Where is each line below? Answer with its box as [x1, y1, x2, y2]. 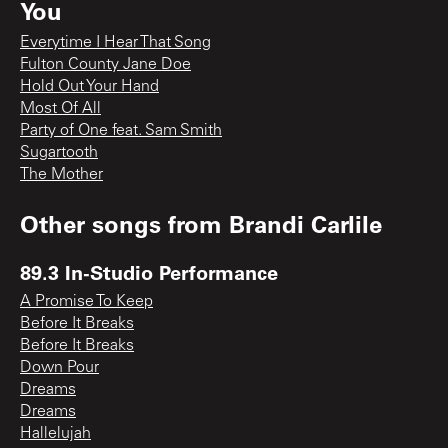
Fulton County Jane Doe [20, 56, 191, 73]
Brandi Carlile [229, 207, 382, 239]
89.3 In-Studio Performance [20, 258, 278, 285]
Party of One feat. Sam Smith [20, 122, 222, 139]
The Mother [20, 166, 103, 183]
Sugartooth [20, 144, 98, 161]
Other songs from [20, 207, 229, 239]
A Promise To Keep [20, 293, 153, 310]
